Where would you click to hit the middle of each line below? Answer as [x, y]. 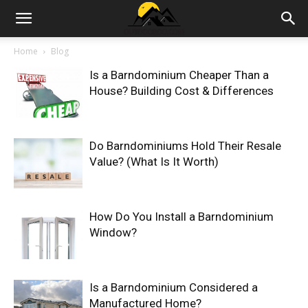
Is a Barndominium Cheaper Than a [179, 75]
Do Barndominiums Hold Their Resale [185, 146]
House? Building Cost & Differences [181, 91]
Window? [113, 232]
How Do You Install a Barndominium [181, 217]
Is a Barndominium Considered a [174, 287]
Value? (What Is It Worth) [154, 162]
